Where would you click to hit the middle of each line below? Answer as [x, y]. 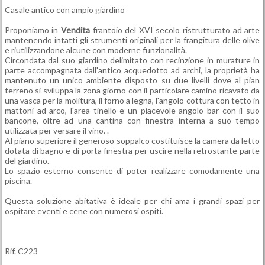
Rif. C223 [21, 251]
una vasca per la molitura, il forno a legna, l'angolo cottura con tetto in [132, 100]
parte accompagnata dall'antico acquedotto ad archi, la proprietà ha [132, 70]
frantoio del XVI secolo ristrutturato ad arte [175, 30]
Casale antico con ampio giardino [64, 10]
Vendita [76, 30]
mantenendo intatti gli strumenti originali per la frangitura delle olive [132, 40]
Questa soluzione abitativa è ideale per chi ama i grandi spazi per [132, 201]
